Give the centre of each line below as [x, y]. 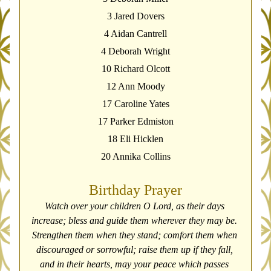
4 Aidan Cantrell [135, 34]
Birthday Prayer [135, 190]
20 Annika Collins [135, 156]
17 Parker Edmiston [135, 121]
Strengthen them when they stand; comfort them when [134, 235]
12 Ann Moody [135, 86]
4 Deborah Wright [135, 51]
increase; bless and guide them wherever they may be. [134, 220]
